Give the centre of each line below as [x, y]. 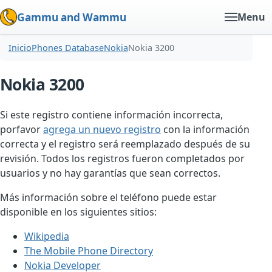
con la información [205, 130]
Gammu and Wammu [72, 17]
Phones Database [67, 48]
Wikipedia [47, 236]
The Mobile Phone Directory [89, 251]
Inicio [20, 48]
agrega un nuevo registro [102, 130]
